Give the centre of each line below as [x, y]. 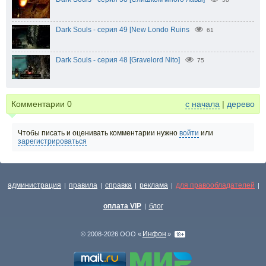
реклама [154, 185]
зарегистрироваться [52, 142]
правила [83, 185]
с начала [202, 104]
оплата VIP [122, 206]
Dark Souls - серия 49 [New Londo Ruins [123, 30]
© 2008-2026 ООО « [111, 234]
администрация [34, 185]
